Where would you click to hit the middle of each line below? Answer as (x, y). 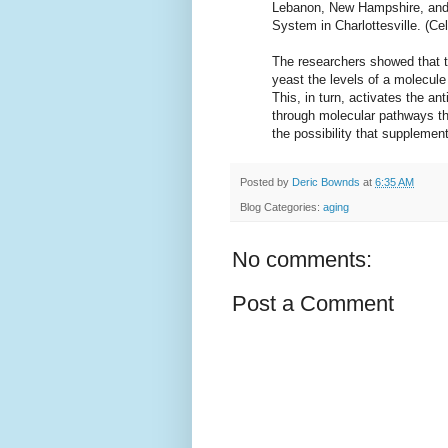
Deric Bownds (326, 182)
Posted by (266, 182)
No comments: (302, 259)
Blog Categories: (281, 206)
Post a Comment (313, 303)
